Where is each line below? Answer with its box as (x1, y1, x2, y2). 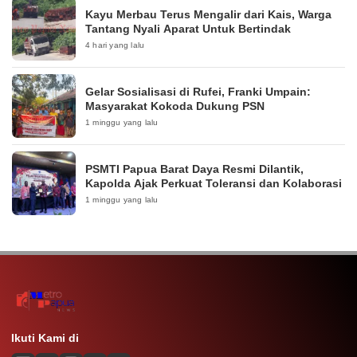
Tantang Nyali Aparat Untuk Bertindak (85, 22, 291, 36)
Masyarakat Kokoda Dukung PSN (85, 100, 265, 113)
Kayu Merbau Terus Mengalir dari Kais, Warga (85, 8, 331, 22)
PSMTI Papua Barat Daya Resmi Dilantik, (85, 163, 304, 176)
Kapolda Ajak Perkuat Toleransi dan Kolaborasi (85, 177, 342, 190)
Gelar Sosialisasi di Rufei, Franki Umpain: (85, 85, 311, 99)
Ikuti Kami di (11, 331, 79, 345)
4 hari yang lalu (85, 41, 145, 50)
